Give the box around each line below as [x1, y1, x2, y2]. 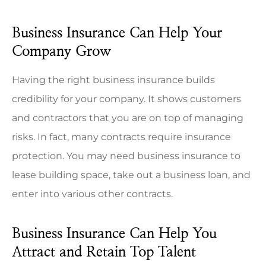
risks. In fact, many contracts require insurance [12, 131, 231, 143]
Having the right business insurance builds [12, 74, 215, 86]
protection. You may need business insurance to [12, 150, 240, 162]
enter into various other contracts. [12, 188, 173, 200]
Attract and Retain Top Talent [12, 245, 196, 260]
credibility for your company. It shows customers [12, 93, 241, 105]
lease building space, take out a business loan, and [12, 169, 251, 181]
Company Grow [12, 45, 111, 59]
